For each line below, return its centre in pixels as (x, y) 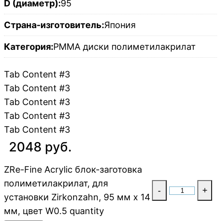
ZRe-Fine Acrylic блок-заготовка (73, 170)
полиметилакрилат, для (56, 184)
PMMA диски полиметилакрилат (125, 47)
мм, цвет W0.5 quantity (54, 211)
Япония (120, 25)
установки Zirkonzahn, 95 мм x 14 (77, 197)
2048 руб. (40, 147)
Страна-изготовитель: (54, 25)
